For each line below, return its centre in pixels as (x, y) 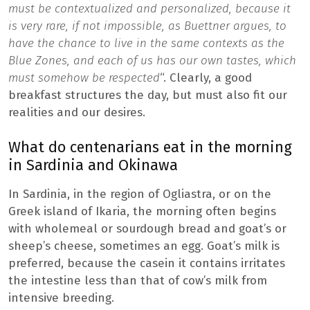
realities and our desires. (77, 112)
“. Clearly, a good (206, 77)
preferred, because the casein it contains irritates (147, 264)
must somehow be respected (84, 77)
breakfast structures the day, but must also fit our (148, 95)
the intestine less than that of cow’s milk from (138, 281)
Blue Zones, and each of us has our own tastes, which (152, 60)
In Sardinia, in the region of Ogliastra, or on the (140, 194)
